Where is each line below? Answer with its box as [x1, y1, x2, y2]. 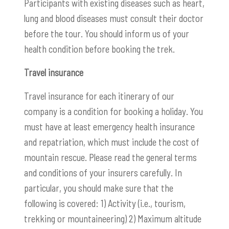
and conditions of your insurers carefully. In [24, 167, 182, 179]
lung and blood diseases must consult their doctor [24, 12, 203, 25]
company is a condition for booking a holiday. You [24, 105, 203, 118]
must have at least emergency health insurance [24, 121, 195, 133]
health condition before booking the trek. [24, 43, 175, 55]
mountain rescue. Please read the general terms [24, 151, 197, 164]
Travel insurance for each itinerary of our [24, 90, 174, 102]
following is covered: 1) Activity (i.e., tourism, [24, 197, 186, 210]
